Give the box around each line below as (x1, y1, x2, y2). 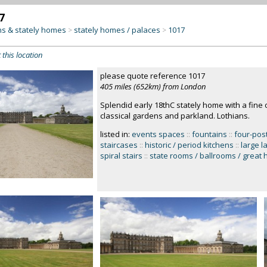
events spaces (131, 129, 185, 139)
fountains (191, 129, 227, 139)
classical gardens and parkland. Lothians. (100, 110, 250, 121)
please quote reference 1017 (100, 70, 205, 81)
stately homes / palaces (73, 24, 160, 35)
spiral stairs (100, 150, 142, 161)
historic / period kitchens (144, 139, 234, 150)
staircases (100, 139, 138, 150)
